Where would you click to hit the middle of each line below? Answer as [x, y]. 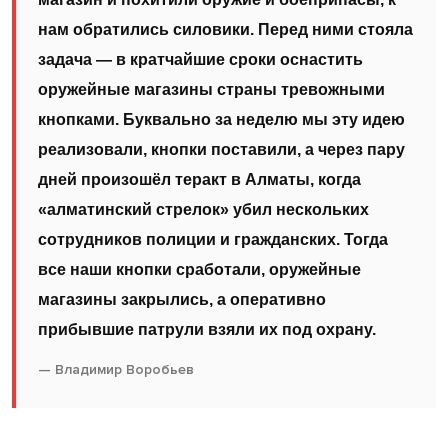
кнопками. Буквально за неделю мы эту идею [221, 119]
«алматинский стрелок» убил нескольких [203, 209]
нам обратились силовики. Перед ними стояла [225, 29]
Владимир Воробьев [124, 369]
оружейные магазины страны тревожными [211, 89]
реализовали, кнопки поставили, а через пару [221, 149]
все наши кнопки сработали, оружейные [199, 269]
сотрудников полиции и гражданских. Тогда [213, 239]
